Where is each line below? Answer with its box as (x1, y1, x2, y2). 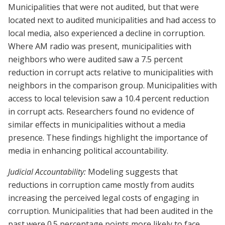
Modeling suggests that (86, 166, 178, 178)
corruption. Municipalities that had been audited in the (8, 205, 213, 217)
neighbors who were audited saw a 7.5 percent (8, 54, 183, 65)
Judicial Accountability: (8, 166, 86, 178)
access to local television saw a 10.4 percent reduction (8, 93, 209, 104)
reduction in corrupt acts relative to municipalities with (8, 67, 213, 78)
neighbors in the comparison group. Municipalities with (8, 80, 217, 91)
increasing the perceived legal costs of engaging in (8, 192, 199, 204)
